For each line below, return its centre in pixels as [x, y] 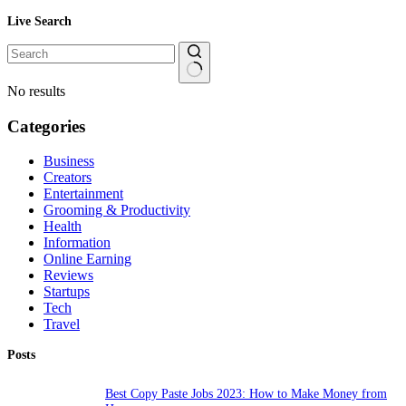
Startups [67, 292]
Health [63, 227]
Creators [68, 178]
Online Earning [87, 259]
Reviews [68, 275]
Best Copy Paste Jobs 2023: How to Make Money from [246, 394]
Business [69, 161]
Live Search [39, 20]
